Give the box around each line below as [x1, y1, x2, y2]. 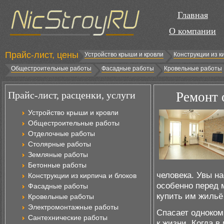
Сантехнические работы [28, 213, 107, 221]
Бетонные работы [28, 161, 86, 169]
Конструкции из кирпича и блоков [28, 171, 136, 179]
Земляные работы [28, 150, 88, 158]
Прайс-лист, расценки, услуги [8, 89, 135, 100]
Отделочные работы [28, 129, 95, 137]
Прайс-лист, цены [5, 50, 78, 60]
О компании [169, 26, 216, 36]
